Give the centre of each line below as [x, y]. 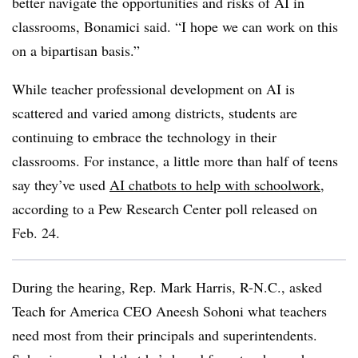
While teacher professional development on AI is [153, 89]
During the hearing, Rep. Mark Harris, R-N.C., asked [167, 287]
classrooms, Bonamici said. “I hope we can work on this [175, 26]
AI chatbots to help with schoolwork [215, 185]
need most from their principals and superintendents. [165, 335]
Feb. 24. [36, 233]
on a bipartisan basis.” [76, 50]
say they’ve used [61, 185]
